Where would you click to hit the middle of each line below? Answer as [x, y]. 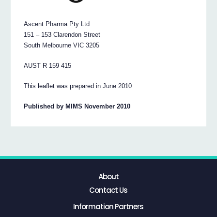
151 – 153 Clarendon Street [62, 34]
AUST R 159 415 [48, 65]
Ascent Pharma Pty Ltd [57, 24]
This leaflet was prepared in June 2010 [78, 86]
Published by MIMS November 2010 [77, 106]
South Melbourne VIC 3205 [62, 45]
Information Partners [108, 207]
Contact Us [108, 190]
